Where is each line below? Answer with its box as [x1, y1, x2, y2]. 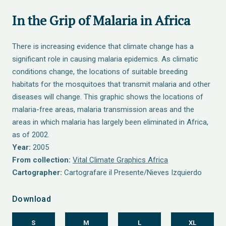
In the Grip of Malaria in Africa [12, 12, 190, 29]
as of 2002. [12, 130, 49, 139]
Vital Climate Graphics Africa [73, 155, 168, 164]
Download [12, 194, 51, 204]
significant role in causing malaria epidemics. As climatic [12, 54, 198, 64]
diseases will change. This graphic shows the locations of [12, 92, 203, 101]
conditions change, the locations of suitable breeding [12, 67, 188, 76]
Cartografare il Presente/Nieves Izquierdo [62, 168, 202, 177]
